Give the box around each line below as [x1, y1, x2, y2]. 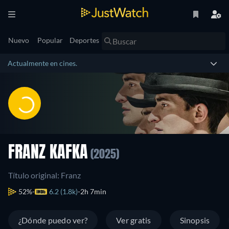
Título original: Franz [8, 170, 81, 180]
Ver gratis [116, 215, 151, 225]
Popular [37, 36, 63, 44]
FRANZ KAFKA [8, 145, 88, 162]
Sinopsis [179, 215, 210, 225]
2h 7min [80, 187, 106, 196]
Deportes [70, 36, 99, 44]
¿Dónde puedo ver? [18, 215, 88, 225]
